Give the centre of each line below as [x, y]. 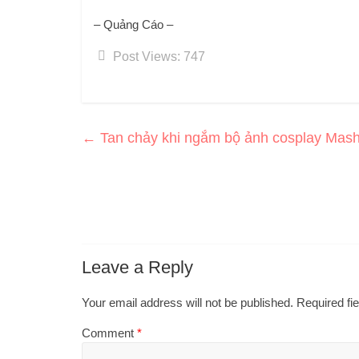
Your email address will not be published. [188, 303]
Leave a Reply [137, 267]
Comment [109, 333]
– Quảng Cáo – [133, 24]
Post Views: [147, 56]
